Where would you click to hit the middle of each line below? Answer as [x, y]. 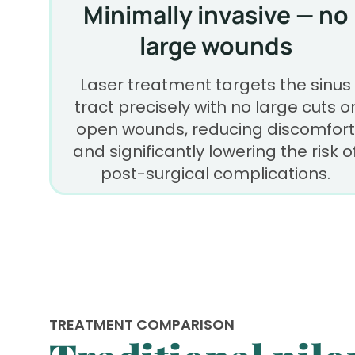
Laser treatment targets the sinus [216, 85]
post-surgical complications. [216, 174]
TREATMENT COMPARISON [142, 325]
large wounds [216, 46]
